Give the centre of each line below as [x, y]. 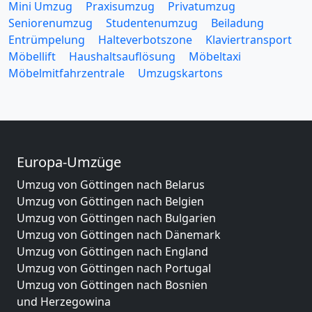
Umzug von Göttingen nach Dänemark [119, 235]
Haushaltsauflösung [122, 56]
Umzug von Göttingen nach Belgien [110, 201]
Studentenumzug [152, 23]
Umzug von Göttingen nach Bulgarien [116, 218]
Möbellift [32, 56]
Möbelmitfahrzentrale [67, 73]
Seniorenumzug [50, 23]
